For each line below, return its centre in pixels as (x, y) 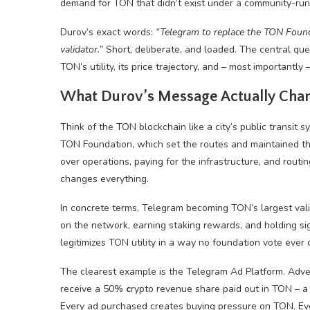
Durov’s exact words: (108, 32)
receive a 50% (93, 289)
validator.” (82, 49)
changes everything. (104, 179)
